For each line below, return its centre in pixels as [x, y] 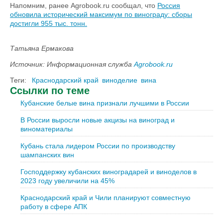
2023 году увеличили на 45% [67, 181]
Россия [169, 5]
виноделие [120, 80]
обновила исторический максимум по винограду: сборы [101, 14]
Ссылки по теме [50, 91]
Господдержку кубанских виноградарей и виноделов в [109, 172]
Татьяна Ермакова [42, 48]
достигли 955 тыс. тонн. [49, 23]
